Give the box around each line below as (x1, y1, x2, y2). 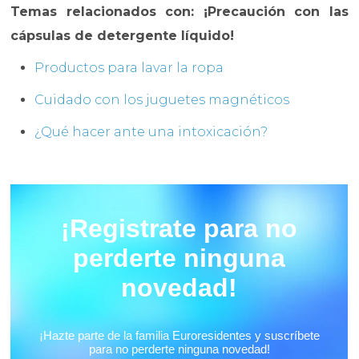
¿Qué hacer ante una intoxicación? (34, 124, 268, 140)
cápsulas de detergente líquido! (10, 28, 235, 44)
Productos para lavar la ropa (34, 60, 224, 76)
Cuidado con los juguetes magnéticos (34, 92, 290, 108)
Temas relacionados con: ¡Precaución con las (10, 4, 349, 20)
